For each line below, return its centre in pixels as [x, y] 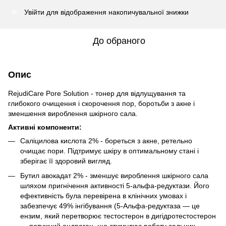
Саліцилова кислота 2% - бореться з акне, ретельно [106, 141]
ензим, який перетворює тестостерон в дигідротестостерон [118, 216]
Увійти [34, 12]
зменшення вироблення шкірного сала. [73, 114]
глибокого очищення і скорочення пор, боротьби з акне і [101, 104]
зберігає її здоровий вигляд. [66, 161]
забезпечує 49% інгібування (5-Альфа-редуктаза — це [110, 206]
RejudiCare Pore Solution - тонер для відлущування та [97, 94]
